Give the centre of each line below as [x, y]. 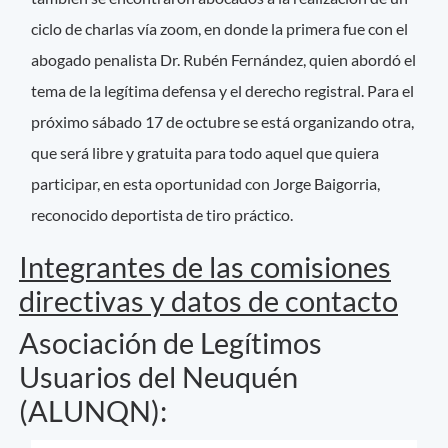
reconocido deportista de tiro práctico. [164, 214]
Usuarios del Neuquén [158, 376]
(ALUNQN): [93, 410]
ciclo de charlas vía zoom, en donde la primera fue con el [220, 28]
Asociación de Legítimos [170, 342]
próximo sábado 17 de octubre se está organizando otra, [223, 121]
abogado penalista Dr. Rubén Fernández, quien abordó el [224, 59]
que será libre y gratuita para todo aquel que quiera [205, 152]
